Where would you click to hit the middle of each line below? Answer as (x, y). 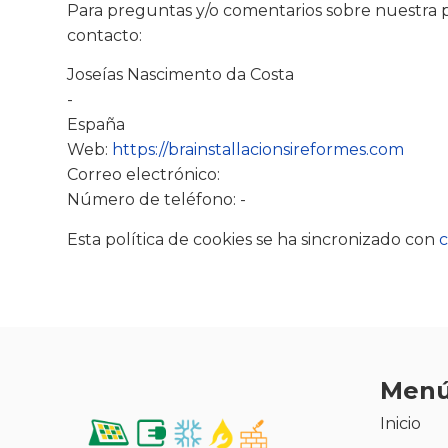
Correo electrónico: (144, 175)
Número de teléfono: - (157, 200)
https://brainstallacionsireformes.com (258, 150)
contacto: (105, 36)
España (96, 125)
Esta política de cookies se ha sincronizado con (253, 239)
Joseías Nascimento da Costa (181, 75)
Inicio (400, 423)
